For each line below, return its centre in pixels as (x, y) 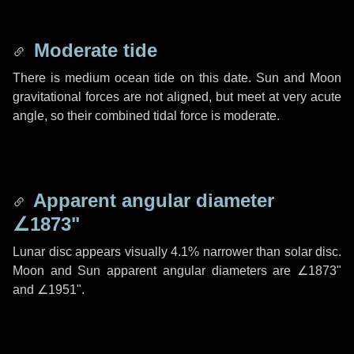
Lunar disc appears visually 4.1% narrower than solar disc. (177, 252)
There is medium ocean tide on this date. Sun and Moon (177, 78)
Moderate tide (93, 50)
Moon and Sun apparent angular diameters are (155, 271)
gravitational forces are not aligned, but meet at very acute (177, 97)
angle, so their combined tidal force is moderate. (146, 116)
